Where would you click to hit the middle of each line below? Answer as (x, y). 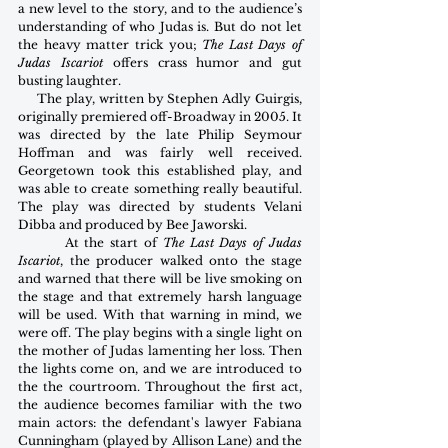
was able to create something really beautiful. (160, 189)
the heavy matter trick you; (110, 45)
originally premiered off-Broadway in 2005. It (160, 117)
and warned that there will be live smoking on (160, 279)
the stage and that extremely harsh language (160, 297)
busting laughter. (69, 81)
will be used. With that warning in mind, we (160, 315)
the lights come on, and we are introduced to (160, 369)
